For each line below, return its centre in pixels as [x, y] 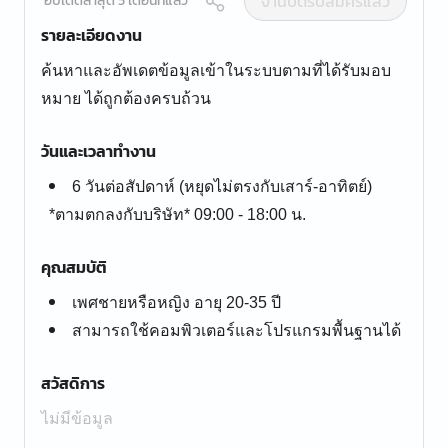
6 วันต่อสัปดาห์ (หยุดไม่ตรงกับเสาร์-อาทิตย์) [222, 186]
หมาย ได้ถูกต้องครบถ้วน [126, 98]
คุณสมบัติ [74, 267]
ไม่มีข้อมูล [77, 418]
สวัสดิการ [73, 383]
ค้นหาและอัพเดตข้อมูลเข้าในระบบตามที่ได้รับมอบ [216, 70]
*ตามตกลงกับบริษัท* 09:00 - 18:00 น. [177, 214]
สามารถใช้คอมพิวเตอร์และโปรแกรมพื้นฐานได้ [236, 330]
